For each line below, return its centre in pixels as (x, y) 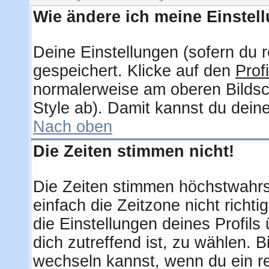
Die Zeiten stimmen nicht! (134, 151)
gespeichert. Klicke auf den (134, 71)
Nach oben (73, 127)
